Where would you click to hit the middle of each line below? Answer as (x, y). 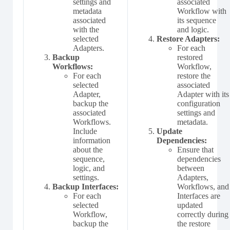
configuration (199, 103)
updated (190, 205)
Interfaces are (199, 196)
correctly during (203, 214)
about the (88, 150)
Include (85, 131)
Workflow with (202, 11)
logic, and (89, 168)
